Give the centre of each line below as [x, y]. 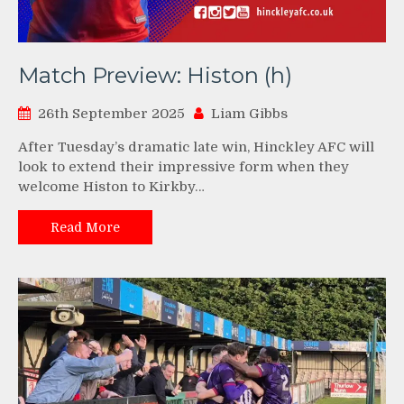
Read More [85, 227]
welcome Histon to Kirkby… [111, 186]
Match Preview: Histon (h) [155, 75]
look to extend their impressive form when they [184, 166]
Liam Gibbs [249, 113]
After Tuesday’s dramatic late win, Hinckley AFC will [196, 147]
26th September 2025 [111, 113]
